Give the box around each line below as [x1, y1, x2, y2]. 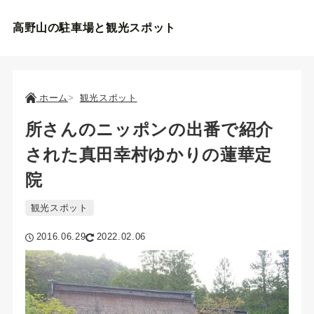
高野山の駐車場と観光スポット [12, 22, 176, 34]
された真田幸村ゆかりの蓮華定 [25, 145, 272, 164]
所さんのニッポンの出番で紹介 [25, 120, 273, 139]
